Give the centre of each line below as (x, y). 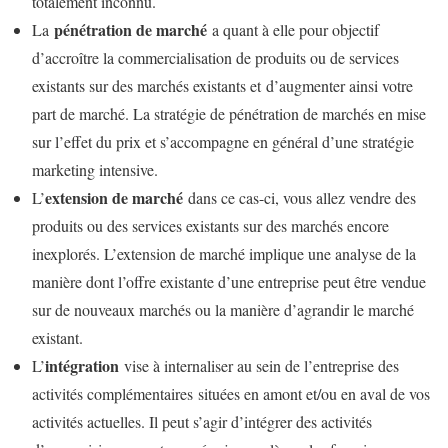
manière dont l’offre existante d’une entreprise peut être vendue (229, 281)
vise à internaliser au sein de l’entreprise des (259, 365)
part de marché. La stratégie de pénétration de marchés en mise (229, 113)
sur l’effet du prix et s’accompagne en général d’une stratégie (223, 141)
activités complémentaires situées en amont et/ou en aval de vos (231, 393)
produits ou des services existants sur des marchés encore (210, 225)
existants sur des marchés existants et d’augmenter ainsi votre (222, 85)
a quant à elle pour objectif (293, 29)
